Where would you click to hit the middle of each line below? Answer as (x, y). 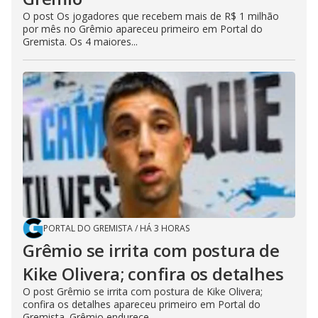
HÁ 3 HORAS (165, 228)
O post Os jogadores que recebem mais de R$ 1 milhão (151, 16)
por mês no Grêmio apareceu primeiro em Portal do (143, 29)
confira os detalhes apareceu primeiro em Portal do (142, 304)
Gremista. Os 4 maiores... (80, 42)
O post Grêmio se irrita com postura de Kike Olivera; (143, 291)
